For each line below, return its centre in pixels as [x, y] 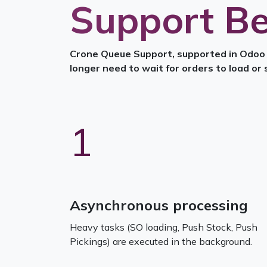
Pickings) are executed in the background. [164, 241]
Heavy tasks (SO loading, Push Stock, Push [164, 227]
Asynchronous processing [159, 205]
